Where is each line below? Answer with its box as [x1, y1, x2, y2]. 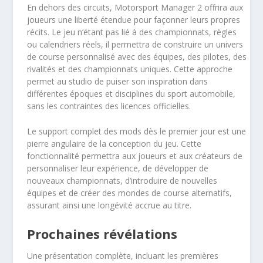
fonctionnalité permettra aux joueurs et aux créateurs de [27, 150, 243, 161]
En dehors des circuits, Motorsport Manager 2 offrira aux [27, 1, 244, 13]
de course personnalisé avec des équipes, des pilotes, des [27, 50, 247, 62]
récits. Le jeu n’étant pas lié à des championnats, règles [27, 26, 237, 38]
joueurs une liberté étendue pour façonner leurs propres [27, 14, 241, 25]
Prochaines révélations [27, 225, 178, 243]
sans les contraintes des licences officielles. [27, 100, 191, 112]
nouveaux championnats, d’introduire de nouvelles [27, 174, 218, 186]
